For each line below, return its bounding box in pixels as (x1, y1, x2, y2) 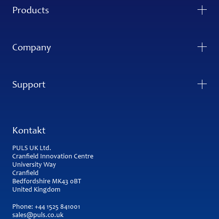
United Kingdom (12, 187, 60, 194)
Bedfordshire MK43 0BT (12, 178, 81, 186)
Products (12, 6, 49, 17)
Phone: (12, 204, 35, 211)
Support (12, 81, 45, 91)
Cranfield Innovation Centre (12, 153, 93, 161)
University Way (12, 162, 56, 169)
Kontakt (12, 127, 45, 137)
